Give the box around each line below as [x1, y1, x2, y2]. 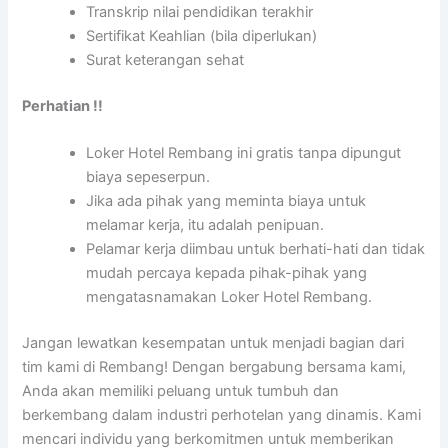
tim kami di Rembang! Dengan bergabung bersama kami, [22, 357, 407, 376]
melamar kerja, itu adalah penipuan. [86, 215, 325, 234]
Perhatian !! [22, 96, 104, 115]
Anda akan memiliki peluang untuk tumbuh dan [22, 381, 340, 400]
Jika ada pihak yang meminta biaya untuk [86, 191, 367, 210]
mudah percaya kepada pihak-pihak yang [86, 263, 368, 282]
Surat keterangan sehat [86, 50, 245, 69]
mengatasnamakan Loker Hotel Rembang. [86, 287, 373, 306]
